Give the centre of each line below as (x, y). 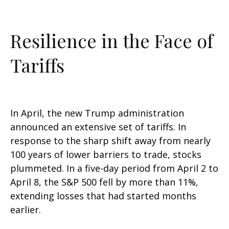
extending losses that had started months (103, 196)
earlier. (26, 210)
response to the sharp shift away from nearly (110, 141)
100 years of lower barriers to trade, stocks (106, 154)
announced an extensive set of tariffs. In (98, 127)
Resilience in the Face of (112, 40)
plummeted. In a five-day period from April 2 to (114, 168)
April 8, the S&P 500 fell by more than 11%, (104, 182)
